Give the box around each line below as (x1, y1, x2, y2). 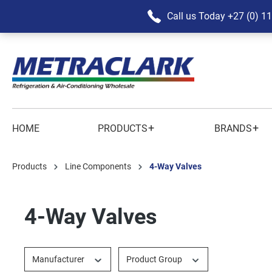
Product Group (126, 254, 184, 264)
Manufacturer (32, 254, 86, 264)
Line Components (65, 161, 131, 171)
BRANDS (214, 123, 253, 134)
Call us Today (166, 10, 225, 22)
